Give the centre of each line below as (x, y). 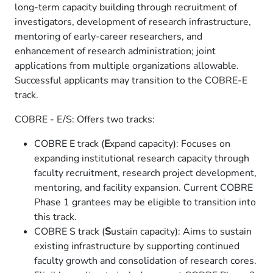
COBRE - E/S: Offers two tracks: (85, 119)
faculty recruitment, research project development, (145, 173)
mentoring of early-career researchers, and (108, 37)
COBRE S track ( (69, 232)
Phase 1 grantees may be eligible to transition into (145, 202)
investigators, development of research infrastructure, (133, 22)
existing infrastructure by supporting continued (137, 246)
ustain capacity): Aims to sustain (181, 232)
